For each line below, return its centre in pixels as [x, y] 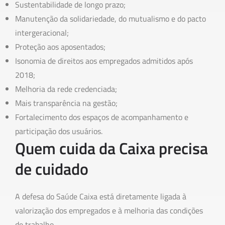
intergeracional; [42, 33]
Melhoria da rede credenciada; [66, 89]
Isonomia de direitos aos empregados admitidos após [104, 61]
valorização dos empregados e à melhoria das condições [109, 211]
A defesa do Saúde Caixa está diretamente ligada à [101, 197]
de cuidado [52, 169]
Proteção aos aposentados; [60, 47]
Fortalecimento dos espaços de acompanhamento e [102, 117]
